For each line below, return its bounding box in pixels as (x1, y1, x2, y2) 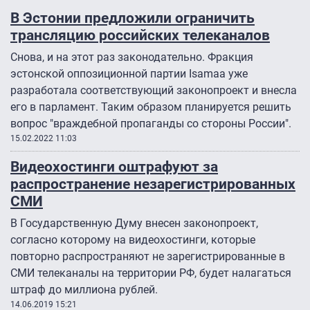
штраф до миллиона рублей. (10, 283, 158, 297)
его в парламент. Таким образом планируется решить (10, 100, 291, 114)
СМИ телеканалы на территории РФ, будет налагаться (10, 266, 291, 280)
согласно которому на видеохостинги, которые (10, 233, 255, 247)
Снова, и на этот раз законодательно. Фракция (10, 51, 253, 64)
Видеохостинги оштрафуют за (10, 158, 218, 176)
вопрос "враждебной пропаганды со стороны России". (10, 117, 291, 131)
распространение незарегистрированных (10, 175, 295, 193)
